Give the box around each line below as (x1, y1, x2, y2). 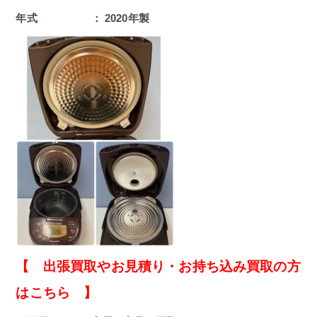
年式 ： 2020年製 (16, 12, 149, 25)
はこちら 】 (16, 284, 98, 300)
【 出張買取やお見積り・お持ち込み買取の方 (16, 258, 301, 274)
